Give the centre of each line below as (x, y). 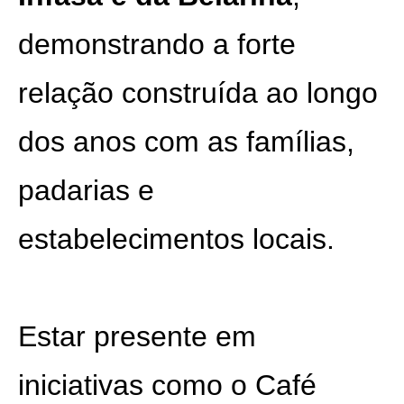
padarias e (86, 190)
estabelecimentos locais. (176, 239)
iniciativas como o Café (167, 385)
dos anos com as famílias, (186, 142)
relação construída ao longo (198, 93)
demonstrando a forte (157, 44)
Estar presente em (137, 336)
